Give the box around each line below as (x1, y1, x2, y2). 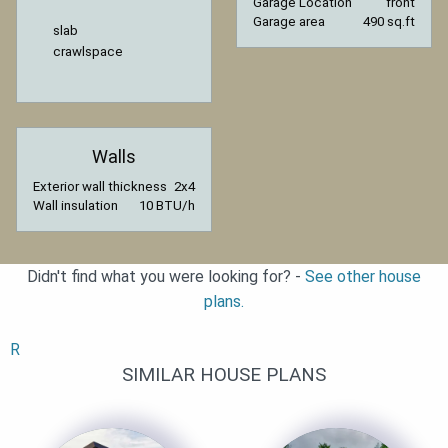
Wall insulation (33, 198, 118, 214)
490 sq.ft (363, 13, 415, 29)
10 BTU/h (139, 198, 195, 214)
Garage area (253, 13, 325, 29)
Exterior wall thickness (33, 179, 167, 195)
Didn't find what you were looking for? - (27, 267, 305, 287)
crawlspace (53, 44, 123, 60)
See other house (305, 267, 421, 287)
